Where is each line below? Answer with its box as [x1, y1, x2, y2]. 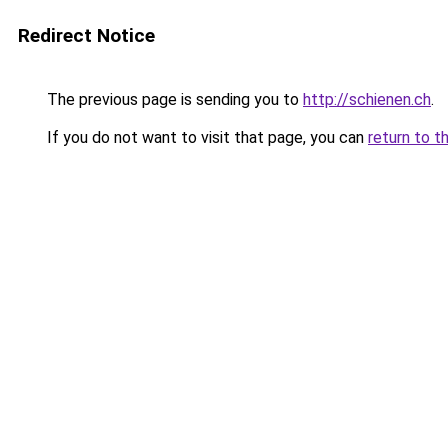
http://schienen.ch [303, 90, 431, 109]
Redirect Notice [18, 24, 155, 47]
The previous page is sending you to [43, 90, 303, 109]
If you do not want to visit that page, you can [43, 128, 368, 147]
